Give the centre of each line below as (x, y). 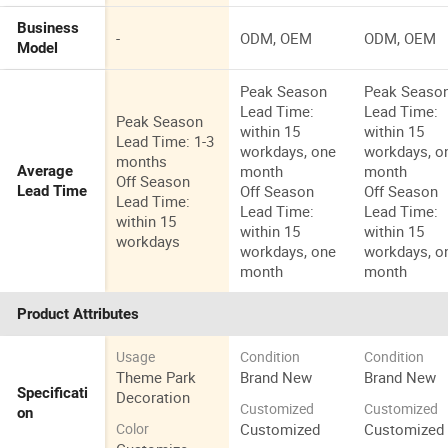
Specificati (53, 393)
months (142, 161)
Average (45, 171)
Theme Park (156, 377)
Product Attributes (78, 314)
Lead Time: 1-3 (165, 141)
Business (48, 28)
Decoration (153, 397)
